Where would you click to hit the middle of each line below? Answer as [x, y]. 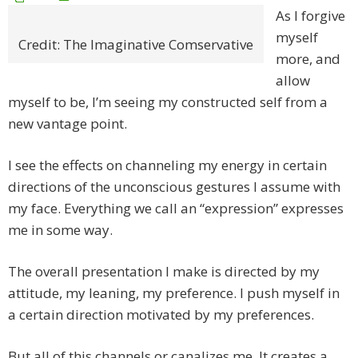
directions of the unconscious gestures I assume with [174, 187]
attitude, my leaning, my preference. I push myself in [174, 293]
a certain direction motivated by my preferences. [161, 315]
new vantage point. [68, 124]
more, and [308, 59]
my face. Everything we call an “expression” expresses [176, 209]
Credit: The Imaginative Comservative [136, 45]
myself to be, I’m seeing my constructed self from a [168, 102]
